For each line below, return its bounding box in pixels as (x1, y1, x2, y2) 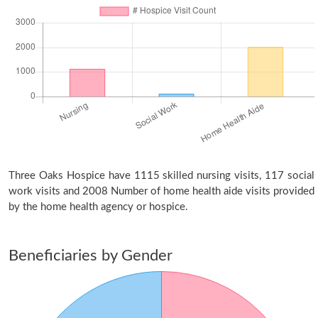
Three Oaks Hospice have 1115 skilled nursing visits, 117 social (9, 170, 314, 181)
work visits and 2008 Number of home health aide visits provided (9, 186, 314, 197)
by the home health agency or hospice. (9, 202, 188, 212)
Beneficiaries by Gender (9, 248, 172, 263)
